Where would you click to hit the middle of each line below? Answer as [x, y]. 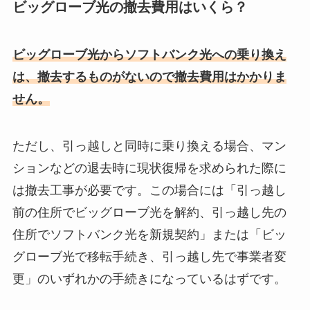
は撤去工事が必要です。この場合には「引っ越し [149, 190]
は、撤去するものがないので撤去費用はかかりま [149, 76]
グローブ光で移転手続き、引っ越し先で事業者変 [149, 256]
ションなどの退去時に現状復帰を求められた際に [149, 168]
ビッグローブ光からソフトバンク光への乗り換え [149, 54]
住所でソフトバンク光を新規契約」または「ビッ [149, 234]
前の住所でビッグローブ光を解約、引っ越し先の [149, 212]
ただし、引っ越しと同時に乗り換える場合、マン [149, 146]
